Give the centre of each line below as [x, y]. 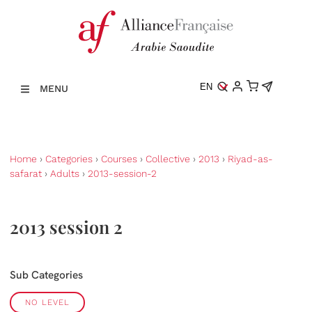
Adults [65, 173]
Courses [119, 159]
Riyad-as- [250, 159]
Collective [168, 159]
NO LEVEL [47, 302]
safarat [26, 173]
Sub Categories [46, 275]
